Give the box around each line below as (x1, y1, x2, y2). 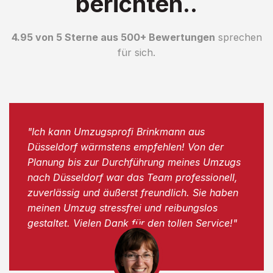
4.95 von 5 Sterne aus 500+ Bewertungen (11, 30, 215, 43)
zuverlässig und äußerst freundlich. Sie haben (27, 186, 238, 199)
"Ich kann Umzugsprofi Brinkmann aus (27, 125, 205, 138)
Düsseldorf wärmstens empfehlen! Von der (27, 140, 224, 153)
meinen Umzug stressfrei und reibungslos (27, 201, 218, 214)
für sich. (118, 46, 155, 58)
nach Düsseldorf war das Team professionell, (27, 171, 238, 183)
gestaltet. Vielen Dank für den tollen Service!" (27, 216, 237, 229)
